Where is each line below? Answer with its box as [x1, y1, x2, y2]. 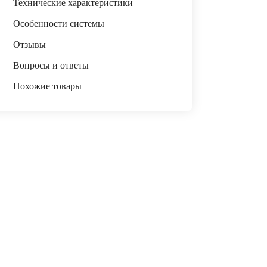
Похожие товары [13, 81, 82, 91]
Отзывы [13, 39, 46, 49]
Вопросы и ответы [13, 60, 89, 70]
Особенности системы [13, 18, 104, 29]
